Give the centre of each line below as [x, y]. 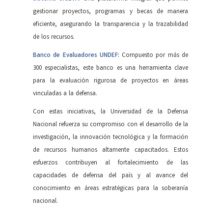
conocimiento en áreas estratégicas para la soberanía [110, 189]
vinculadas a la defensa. [65, 94]
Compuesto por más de [155, 55]
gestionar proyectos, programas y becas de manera [110, 12]
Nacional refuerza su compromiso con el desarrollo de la [110, 125]
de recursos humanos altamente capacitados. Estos [110, 150]
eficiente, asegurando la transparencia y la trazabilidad [110, 25]
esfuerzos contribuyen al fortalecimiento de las [110, 163]
